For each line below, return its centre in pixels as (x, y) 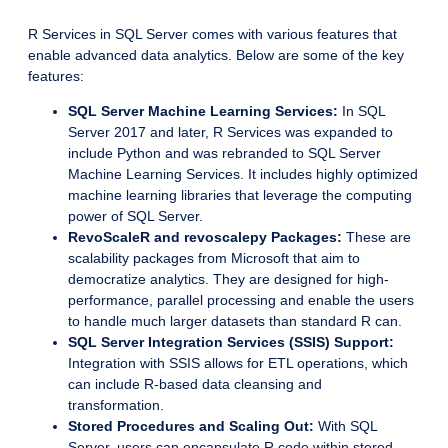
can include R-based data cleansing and (195, 383)
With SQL (345, 425)
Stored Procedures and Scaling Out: (191, 425)
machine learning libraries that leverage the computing (240, 194)
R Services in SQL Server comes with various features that (212, 33)
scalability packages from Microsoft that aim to (214, 257)
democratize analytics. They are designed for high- (228, 278)
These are (376, 236)
